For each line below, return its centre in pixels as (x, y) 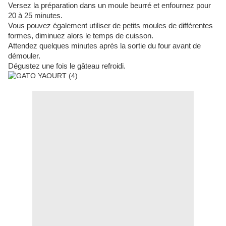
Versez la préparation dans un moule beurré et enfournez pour (109, 6)
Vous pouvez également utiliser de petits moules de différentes (110, 26)
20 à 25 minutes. (35, 16)
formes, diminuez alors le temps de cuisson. (81, 36)
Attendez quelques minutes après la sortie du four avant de (104, 46)
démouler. (24, 56)
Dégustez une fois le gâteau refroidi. (67, 66)
